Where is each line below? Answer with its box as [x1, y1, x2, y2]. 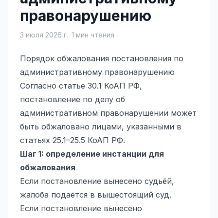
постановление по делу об [20, 94, 125, 104]
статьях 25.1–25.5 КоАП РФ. [20, 135, 125, 145]
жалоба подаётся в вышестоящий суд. [20, 189, 171, 200]
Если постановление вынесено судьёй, [20, 176, 174, 186]
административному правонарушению [20, 67, 175, 77]
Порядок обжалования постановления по [20, 53, 183, 63]
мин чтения [74, 30, 114, 39]
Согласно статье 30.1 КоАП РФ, [20, 80, 142, 91]
